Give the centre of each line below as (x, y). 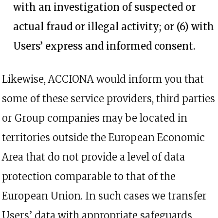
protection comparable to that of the (89, 176)
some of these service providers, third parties (109, 99)
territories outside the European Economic (103, 137)
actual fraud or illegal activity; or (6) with (114, 27)
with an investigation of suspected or (104, 7)
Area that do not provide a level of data (93, 157)
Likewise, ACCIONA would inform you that (103, 79)
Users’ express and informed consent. (104, 46)
